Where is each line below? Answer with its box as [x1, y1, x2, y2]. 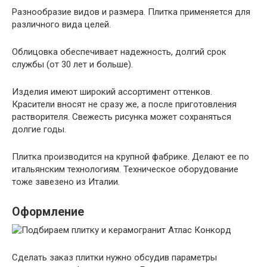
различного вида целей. [12, 18, 111, 30]
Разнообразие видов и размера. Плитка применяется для [12, 6, 250, 17]
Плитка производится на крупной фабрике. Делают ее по [12, 151, 249, 162]
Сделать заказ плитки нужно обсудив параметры [12, 252, 217, 263]
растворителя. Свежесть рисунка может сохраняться [12, 111, 231, 122]
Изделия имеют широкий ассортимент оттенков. [12, 86, 212, 97]
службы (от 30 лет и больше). [12, 58, 133, 70]
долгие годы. [12, 123, 66, 135]
